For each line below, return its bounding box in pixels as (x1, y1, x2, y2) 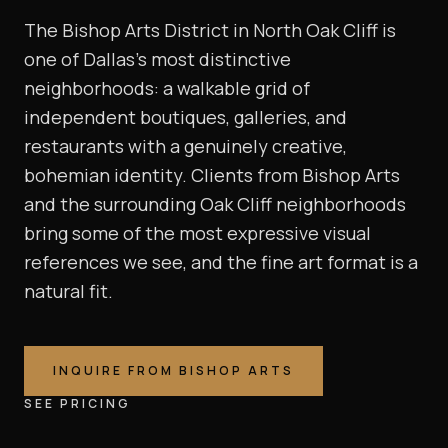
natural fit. (24, 279, 113, 304)
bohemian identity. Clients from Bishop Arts (24, 163, 400, 188)
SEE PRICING (24, 395, 131, 413)
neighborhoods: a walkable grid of (24, 76, 310, 101)
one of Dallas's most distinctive (24, 47, 291, 72)
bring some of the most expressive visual (24, 221, 371, 246)
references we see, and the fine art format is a (24, 250, 418, 275)
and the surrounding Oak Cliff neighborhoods (24, 192, 406, 217)
